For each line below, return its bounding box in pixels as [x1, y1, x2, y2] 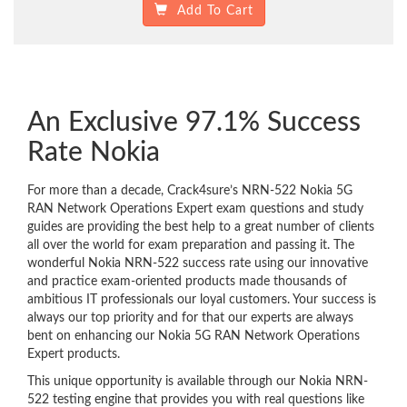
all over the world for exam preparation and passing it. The [27, 239, 354, 253]
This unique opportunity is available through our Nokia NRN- [27, 375, 368, 389]
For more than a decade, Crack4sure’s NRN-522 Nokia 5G [27, 184, 352, 198]
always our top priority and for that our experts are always [27, 312, 353, 325]
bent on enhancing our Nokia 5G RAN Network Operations [27, 330, 360, 343]
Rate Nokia [27, 139, 160, 167]
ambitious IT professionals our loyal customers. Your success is [27, 293, 376, 307]
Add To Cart [167, 5, 253, 18]
